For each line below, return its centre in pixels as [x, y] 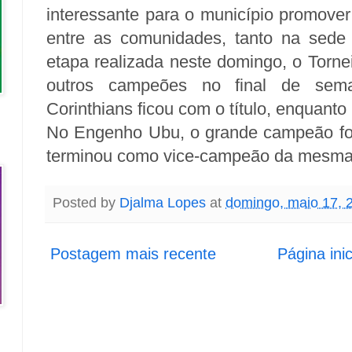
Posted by [86, 203]
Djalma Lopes [163, 203]
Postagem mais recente [133, 254]
